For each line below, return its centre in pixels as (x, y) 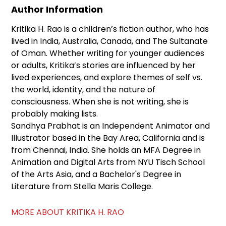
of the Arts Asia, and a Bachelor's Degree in (96, 175)
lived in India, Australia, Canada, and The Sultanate (110, 41)
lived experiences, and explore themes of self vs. (107, 78)
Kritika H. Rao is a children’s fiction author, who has (110, 29)
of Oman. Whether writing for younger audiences (108, 53)
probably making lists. (55, 114)
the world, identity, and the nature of (83, 90)
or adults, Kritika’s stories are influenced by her (104, 66)
